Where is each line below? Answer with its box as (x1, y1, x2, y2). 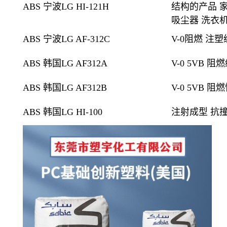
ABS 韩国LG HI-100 (23, 106, 102, 117)
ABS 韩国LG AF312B (23, 82, 107, 93)
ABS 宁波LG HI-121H (23, 1, 109, 12)
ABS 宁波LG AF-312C (23, 33, 110, 44)
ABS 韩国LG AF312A (23, 58, 107, 68)
